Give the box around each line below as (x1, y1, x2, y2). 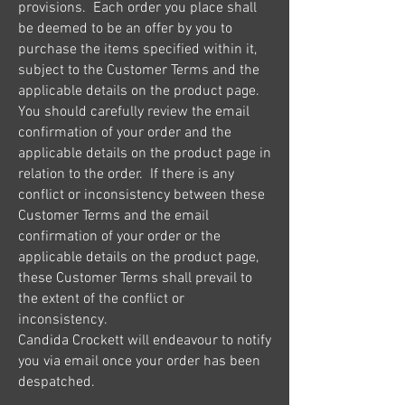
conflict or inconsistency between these (18, 185, 265, 204)
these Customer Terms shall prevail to (18, 268, 252, 287)
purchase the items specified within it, (18, 40, 257, 59)
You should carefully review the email (18, 102, 250, 121)
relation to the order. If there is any (18, 165, 234, 184)
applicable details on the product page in (18, 144, 271, 163)
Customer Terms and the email (18, 206, 209, 225)
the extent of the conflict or (18, 289, 184, 308)
